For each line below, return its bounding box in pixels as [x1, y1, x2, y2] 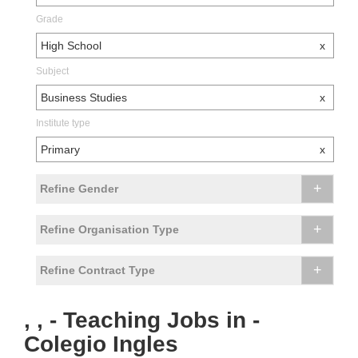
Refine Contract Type [40, 264, 155, 277]
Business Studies [41, 91, 127, 105]
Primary [41, 143, 80, 157]
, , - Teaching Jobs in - [24, 308, 260, 333]
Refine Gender [40, 182, 118, 196]
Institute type [36, 117, 90, 129]
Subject [36, 66, 69, 78]
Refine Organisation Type [40, 223, 179, 237]
